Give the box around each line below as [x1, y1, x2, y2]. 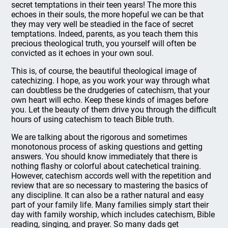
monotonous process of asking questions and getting [11, 142, 203, 152]
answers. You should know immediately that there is [11, 152, 198, 161]
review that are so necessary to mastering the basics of [11, 181, 209, 190]
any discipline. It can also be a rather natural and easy [11, 190, 205, 200]
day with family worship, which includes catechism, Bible [11, 210, 215, 219]
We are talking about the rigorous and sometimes [11, 132, 188, 142]
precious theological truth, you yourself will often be [11, 39, 196, 48]
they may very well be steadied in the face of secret [11, 19, 194, 29]
